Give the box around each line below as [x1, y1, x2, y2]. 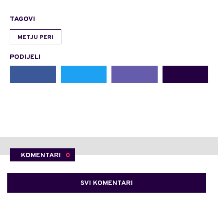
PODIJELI [10, 53, 40, 62]
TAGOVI [10, 15, 35, 24]
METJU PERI [18, 34, 54, 42]
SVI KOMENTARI [80, 179, 133, 188]
